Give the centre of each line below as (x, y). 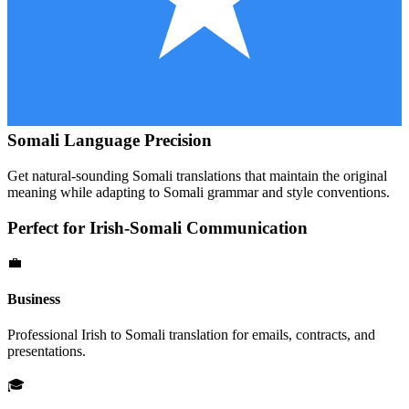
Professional (44, 334)
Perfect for (48, 227)
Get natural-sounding (70, 175)
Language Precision (136, 141)
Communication (245, 227)
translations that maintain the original (280, 175)
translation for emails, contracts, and (270, 334)
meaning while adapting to (85, 192)
